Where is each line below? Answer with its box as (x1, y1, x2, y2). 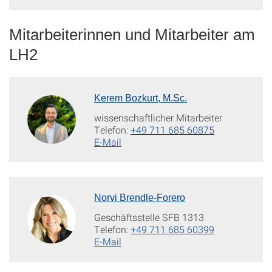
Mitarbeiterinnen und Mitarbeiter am (9, 25, 255, 44)
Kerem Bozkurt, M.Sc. (94, 92, 187, 103)
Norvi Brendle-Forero (94, 192, 185, 203)
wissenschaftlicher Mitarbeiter (94, 110, 222, 124)
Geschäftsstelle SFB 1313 (94, 210, 204, 223)
